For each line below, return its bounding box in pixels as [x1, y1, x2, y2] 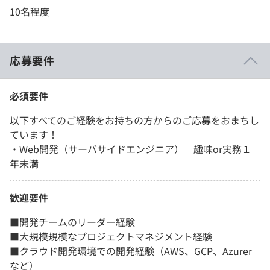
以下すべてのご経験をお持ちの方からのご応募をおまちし [10, 113, 259, 128]
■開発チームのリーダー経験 [10, 215, 135, 230]
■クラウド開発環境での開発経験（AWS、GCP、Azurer [10, 243, 252, 259]
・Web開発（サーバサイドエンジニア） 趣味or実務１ [10, 142, 251, 157]
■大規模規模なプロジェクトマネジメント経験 [10, 229, 212, 244]
